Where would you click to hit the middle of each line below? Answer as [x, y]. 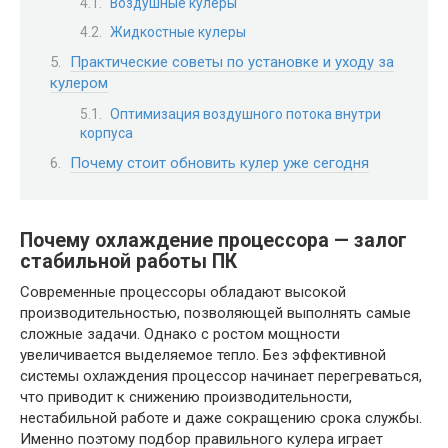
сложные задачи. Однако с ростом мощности [180, 333]
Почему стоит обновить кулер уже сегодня [219, 163]
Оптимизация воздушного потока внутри [245, 113]
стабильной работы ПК [128, 261]
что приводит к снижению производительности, [186, 396]
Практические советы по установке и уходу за [232, 62]
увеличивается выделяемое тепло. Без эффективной [203, 354]
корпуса [106, 132]
